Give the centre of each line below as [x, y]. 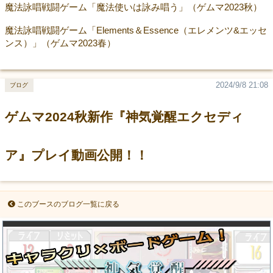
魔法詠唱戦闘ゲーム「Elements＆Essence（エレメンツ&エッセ [136, 30]
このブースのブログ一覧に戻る [68, 204]
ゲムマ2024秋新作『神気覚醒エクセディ [124, 117]
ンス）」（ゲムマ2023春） [60, 43]
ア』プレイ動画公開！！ [76, 155]
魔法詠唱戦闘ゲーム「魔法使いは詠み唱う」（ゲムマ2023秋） [133, 7]
